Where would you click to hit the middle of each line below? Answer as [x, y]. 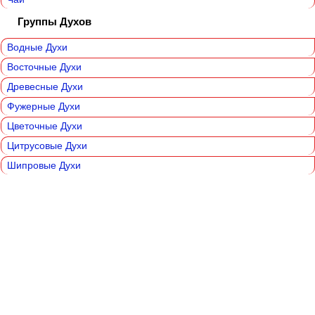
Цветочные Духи [45, 126]
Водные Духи [37, 47]
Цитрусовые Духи [47, 146]
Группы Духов [54, 22]
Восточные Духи [44, 67]
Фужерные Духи [44, 107]
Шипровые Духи [44, 166]
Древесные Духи [45, 87]
